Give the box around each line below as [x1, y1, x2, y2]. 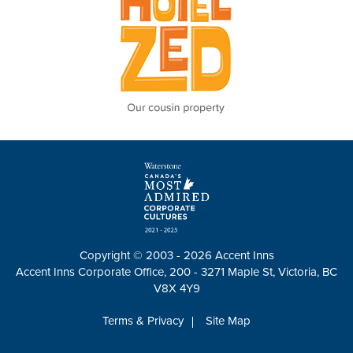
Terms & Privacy [102, 314, 184, 329]
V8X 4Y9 [153, 281, 200, 296]
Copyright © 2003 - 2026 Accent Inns [79, 248, 274, 263]
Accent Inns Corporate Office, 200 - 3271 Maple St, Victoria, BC [16, 265, 337, 280]
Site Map [206, 314, 251, 329]
